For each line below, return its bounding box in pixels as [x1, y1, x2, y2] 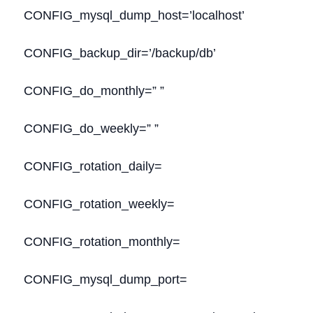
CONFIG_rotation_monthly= [24, 235, 180, 249]
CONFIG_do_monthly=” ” [24, 84, 164, 98]
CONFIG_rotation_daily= [24, 159, 162, 173]
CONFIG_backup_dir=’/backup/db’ [24, 46, 216, 60]
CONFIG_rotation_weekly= [24, 197, 175, 211]
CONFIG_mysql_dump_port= [24, 272, 187, 286]
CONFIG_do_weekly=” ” [24, 122, 159, 136]
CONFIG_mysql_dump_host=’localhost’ [24, 8, 245, 22]
